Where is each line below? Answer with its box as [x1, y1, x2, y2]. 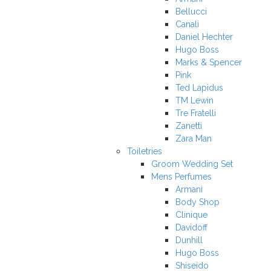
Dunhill [175, 235, 203, 245]
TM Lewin [175, 96, 214, 105]
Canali [175, 19, 199, 29]
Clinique [175, 210, 207, 220]
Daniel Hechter [175, 32, 233, 42]
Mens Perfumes [151, 172, 212, 181]
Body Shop [175, 197, 220, 207]
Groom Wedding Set [151, 159, 233, 169]
